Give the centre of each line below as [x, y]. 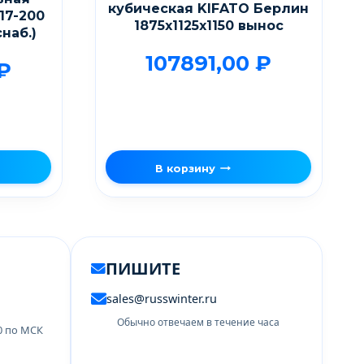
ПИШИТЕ [143, 268]
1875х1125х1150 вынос [208, 26]
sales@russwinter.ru [161, 298]
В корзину [185, 168]
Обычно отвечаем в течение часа [198, 322]
